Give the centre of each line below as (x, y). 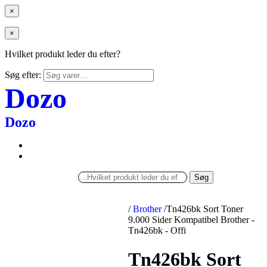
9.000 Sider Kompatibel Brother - (192, 220)
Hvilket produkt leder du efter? (63, 54)
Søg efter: (23, 75)
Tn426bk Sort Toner (205, 209)
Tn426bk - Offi (157, 230)
